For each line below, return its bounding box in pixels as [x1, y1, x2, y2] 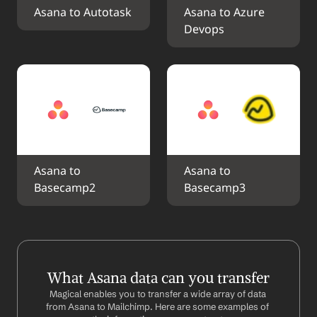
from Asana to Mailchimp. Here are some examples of [46, 301, 269, 312]
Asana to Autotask [34, 6, 132, 21]
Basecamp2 [34, 181, 96, 196]
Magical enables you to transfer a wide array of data [49, 288, 266, 299]
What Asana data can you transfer [47, 268, 270, 287]
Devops [184, 23, 224, 38]
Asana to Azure [184, 6, 265, 21]
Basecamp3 [184, 181, 246, 196]
